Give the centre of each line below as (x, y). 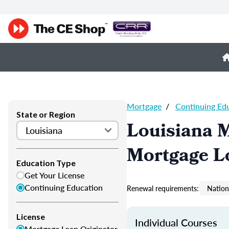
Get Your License (54, 175)
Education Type (46, 163)
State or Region (46, 114)
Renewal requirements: (163, 188)
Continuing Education (64, 187)
